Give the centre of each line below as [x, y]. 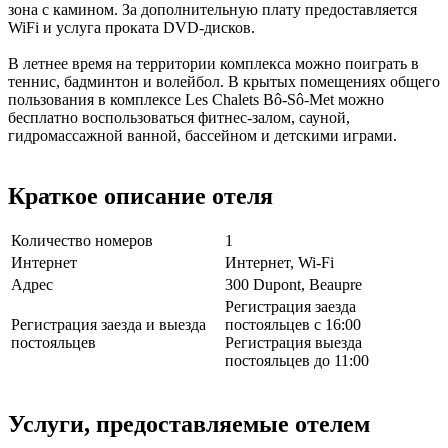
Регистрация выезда [293, 343]
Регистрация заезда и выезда [108, 325]
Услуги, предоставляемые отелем [189, 424]
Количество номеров [82, 241]
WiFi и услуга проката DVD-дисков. [131, 27]
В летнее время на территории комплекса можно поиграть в [213, 63]
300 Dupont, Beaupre [293, 285]
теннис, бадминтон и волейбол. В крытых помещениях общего [224, 81]
